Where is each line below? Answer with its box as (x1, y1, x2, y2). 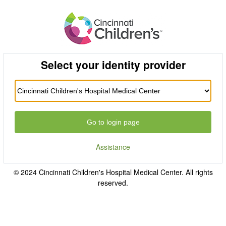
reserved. (98, 178, 128, 188)
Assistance (96, 142, 130, 152)
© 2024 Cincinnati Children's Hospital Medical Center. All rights (13, 167, 213, 177)
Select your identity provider (40, 57, 186, 72)
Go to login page (86, 118, 140, 126)
